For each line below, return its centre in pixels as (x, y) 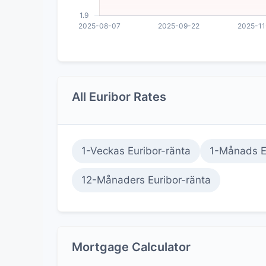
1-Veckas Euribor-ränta (136, 151)
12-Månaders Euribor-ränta (146, 180)
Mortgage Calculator (131, 247)
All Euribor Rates (119, 97)
